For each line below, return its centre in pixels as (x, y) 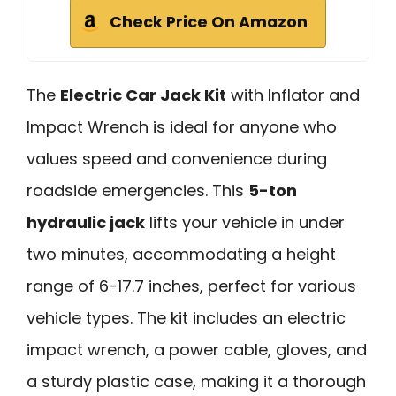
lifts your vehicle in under (245, 223)
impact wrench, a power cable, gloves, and (197, 350)
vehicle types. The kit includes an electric (186, 318)
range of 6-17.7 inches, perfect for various (191, 286)
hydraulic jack (86, 223)
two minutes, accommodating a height (181, 255)
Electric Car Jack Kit (143, 95)
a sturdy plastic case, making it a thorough (196, 382)
